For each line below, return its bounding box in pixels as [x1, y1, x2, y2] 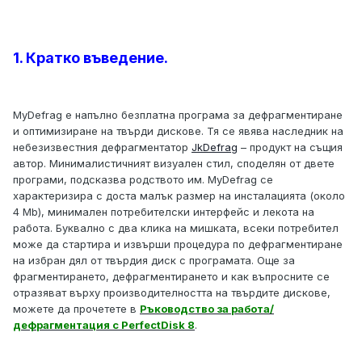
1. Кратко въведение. [13, 49, 168, 67]
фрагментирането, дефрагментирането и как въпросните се [13, 270, 330, 284]
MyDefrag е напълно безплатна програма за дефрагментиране [13, 108, 343, 122]
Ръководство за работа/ [140, 302, 274, 316]
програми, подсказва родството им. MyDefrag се [13, 173, 273, 187]
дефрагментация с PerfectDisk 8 [13, 318, 195, 332]
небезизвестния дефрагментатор [13, 141, 192, 154]
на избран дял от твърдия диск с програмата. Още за [13, 254, 295, 267]
